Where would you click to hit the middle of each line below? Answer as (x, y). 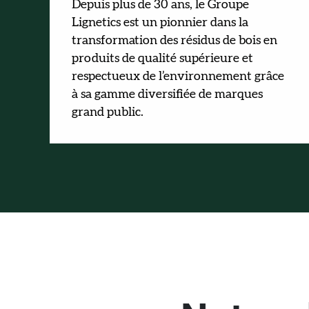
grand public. (108, 112)
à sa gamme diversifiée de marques (167, 94)
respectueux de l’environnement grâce (178, 77)
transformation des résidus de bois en (175, 41)
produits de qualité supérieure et (162, 59)
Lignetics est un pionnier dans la (160, 23)
